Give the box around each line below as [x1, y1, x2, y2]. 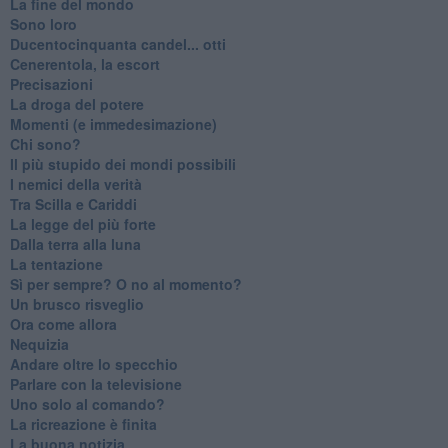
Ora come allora [9, 313, 117, 334]
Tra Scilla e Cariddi [9, 193, 137, 214]
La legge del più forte [9, 213, 156, 234]
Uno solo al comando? [9, 393, 165, 414]
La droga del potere [9, 93, 144, 114]
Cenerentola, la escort [9, 53, 160, 74]
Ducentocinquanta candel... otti [9, 33, 226, 54]
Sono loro [9, 13, 77, 34]
